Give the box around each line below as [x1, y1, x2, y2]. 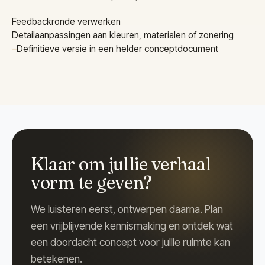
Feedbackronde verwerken [12, 16, 121, 28]
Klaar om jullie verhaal [31, 153, 211, 176]
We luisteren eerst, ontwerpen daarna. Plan [31, 203, 223, 216]
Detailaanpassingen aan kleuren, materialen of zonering [12, 30, 234, 41]
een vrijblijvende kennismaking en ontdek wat [31, 219, 233, 232]
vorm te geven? [31, 171, 152, 194]
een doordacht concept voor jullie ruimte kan [31, 236, 230, 249]
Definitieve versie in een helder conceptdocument [17, 43, 218, 55]
